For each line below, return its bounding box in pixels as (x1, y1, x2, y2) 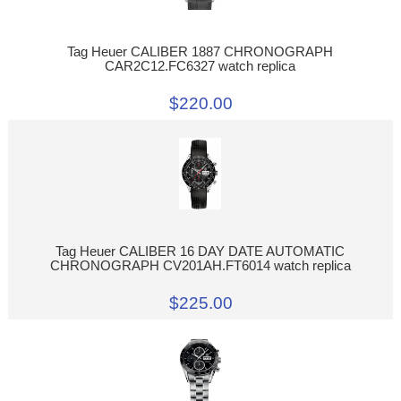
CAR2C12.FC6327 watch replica (105, 59, 296, 74)
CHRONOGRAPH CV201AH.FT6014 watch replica (49, 258, 351, 273)
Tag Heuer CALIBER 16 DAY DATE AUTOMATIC (55, 243, 346, 259)
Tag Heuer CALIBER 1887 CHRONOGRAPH (67, 45, 334, 60)
